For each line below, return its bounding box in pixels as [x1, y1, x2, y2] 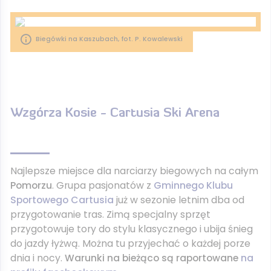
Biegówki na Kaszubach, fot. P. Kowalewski [36, 34, 183, 44]
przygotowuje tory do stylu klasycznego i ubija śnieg [10, 222, 253, 236]
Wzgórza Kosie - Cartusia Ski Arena [10, 107, 220, 120]
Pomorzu [10, 178, 52, 192]
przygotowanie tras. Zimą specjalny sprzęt [10, 207, 211, 221]
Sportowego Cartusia [10, 193, 114, 207]
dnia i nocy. [10, 251, 65, 265]
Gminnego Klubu [154, 178, 233, 192]
